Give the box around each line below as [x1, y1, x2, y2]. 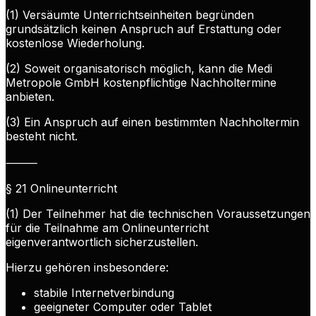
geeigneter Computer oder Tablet [34, 300, 212, 315]
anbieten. [6, 90, 54, 104]
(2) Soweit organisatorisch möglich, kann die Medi [6, 61, 272, 76]
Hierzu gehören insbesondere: [6, 260, 169, 275]
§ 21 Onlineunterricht [6, 181, 117, 196]
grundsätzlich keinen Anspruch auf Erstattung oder [6, 22, 281, 37]
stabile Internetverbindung [34, 286, 174, 300]
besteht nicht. [6, 129, 78, 144]
